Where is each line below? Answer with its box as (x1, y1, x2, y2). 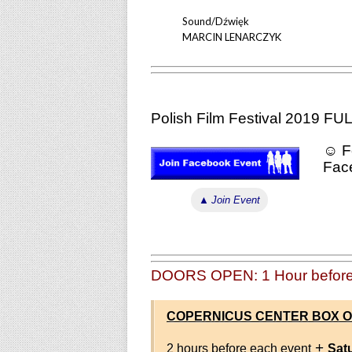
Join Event (211, 193, 260, 206)
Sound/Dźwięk (182, 15, 249, 28)
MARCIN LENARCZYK (182, 31, 281, 44)
